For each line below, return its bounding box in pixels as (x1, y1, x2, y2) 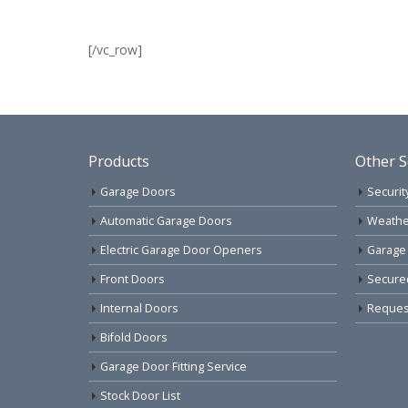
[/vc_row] (88, 41, 142, 59)
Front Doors (100, 271, 165, 288)
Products (88, 151, 149, 172)
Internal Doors (100, 301, 178, 317)
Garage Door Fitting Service (100, 359, 247, 375)
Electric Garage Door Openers (100, 242, 262, 259)
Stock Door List (100, 388, 180, 404)
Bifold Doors (100, 330, 168, 346)
